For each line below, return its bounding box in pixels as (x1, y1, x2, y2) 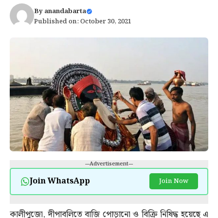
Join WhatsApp (29, 175, 90, 188)
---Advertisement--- (85, 159, 133, 168)
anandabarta (44, 6, 86, 17)
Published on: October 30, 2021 (34, 17, 131, 27)
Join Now (159, 176, 188, 187)
